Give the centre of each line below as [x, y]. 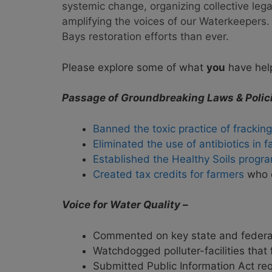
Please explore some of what [134, 67]
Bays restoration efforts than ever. [145, 37]
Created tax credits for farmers [168, 174]
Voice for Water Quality [121, 205]
